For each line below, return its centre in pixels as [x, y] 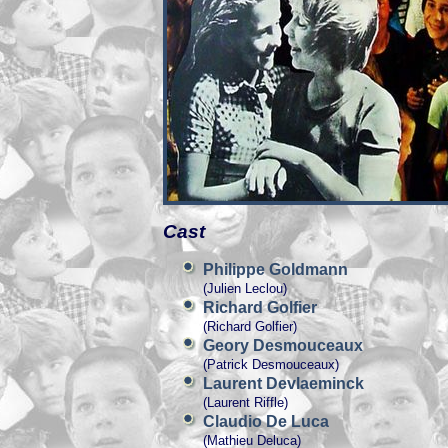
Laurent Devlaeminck [283, 383]
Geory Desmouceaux [283, 345]
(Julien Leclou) [245, 288]
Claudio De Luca [266, 421]
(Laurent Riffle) [245, 402]
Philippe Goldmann [275, 269]
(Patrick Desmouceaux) [271, 364]
